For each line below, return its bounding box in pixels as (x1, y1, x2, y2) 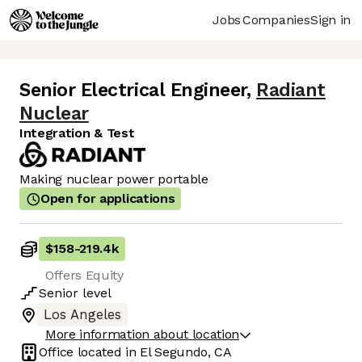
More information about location (45, 326, 240, 343)
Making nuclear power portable (19, 171, 208, 187)
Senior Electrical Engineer (19, 79, 247, 102)
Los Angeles (44, 307, 121, 323)
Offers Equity (45, 267, 124, 284)
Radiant (256, 79, 326, 102)
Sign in (310, 11, 351, 27)
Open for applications (40, 191, 175, 207)
